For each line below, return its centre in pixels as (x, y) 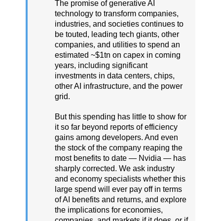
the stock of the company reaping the (119, 147)
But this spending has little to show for (121, 116)
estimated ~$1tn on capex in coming (118, 55)
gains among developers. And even (116, 137)
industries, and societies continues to (119, 24)
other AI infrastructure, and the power (119, 86)
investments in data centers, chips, (115, 75)
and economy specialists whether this (120, 179)
